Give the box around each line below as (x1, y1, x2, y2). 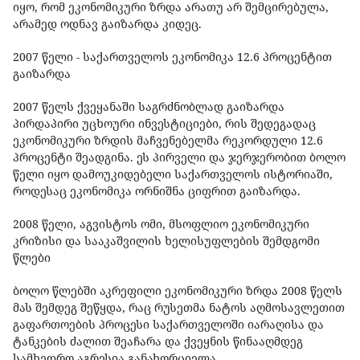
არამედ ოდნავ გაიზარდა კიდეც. (13, 16, 205, 32)
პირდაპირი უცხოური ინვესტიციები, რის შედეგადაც (13, 116, 316, 132)
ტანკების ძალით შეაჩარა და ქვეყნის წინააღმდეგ (13, 333, 303, 350)
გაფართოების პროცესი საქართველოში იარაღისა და (13, 317, 324, 333)
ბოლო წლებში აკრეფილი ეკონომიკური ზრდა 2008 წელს (13, 283, 342, 299)
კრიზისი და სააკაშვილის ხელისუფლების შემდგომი (13, 233, 320, 249)
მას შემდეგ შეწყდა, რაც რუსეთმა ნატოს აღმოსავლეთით (13, 300, 345, 316)
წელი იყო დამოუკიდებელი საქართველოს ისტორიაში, (13, 166, 333, 182)
